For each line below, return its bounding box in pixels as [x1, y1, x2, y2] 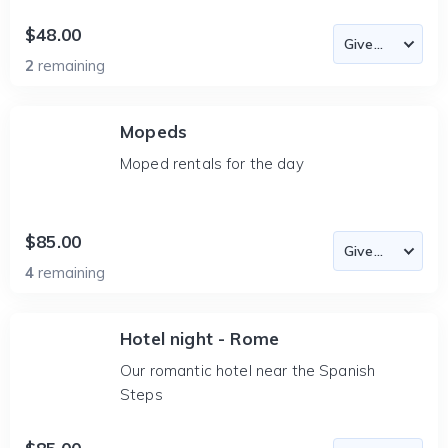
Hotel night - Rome [120, 328, 280, 349]
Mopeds [120, 121, 188, 142]
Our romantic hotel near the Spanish [120, 361, 376, 380]
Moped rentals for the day [120, 154, 304, 173]
